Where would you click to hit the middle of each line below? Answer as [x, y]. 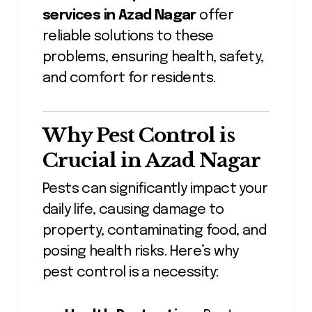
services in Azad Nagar [119, 16]
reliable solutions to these [128, 37]
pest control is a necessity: [131, 273]
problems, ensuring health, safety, [153, 58]
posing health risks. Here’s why [141, 252]
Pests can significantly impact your [155, 189]
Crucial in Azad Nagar [151, 161]
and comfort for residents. [130, 79]
